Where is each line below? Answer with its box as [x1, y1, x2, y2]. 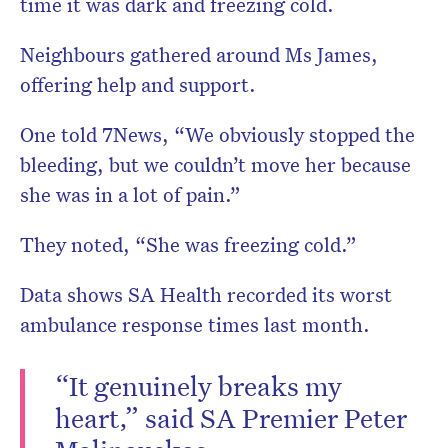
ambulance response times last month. [20, 311, 370, 338]
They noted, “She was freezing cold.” [20, 231, 357, 258]
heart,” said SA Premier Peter [55, 400, 407, 435]
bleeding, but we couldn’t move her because [20, 151, 411, 178]
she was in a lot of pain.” [20, 181, 241, 208]
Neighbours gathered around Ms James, [20, 41, 378, 68]
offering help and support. [20, 71, 256, 98]
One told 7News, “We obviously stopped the [20, 121, 415, 148]
